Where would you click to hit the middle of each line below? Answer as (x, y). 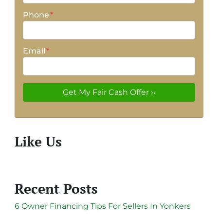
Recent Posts (56, 189)
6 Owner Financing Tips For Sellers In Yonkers (103, 206)
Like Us (38, 142)
